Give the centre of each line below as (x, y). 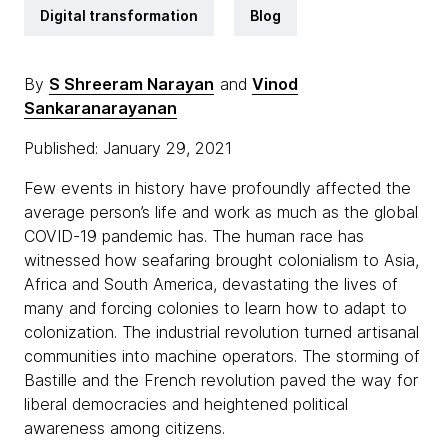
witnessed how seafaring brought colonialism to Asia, (221, 260)
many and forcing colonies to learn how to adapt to (215, 308)
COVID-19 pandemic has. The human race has (194, 236)
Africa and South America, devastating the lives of (211, 284)
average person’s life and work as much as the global (221, 212)
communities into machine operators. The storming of (222, 356)
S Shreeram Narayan (131, 84)
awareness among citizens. (127, 428)
